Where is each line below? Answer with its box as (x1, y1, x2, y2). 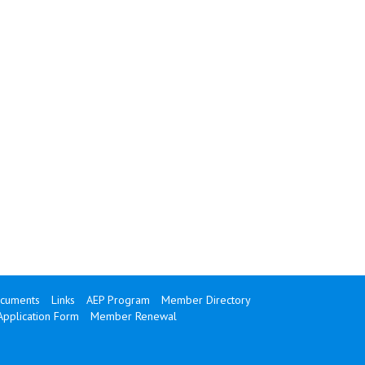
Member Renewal (90, 309, 177, 323)
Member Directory (161, 292, 251, 307)
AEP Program (86, 292, 150, 307)
